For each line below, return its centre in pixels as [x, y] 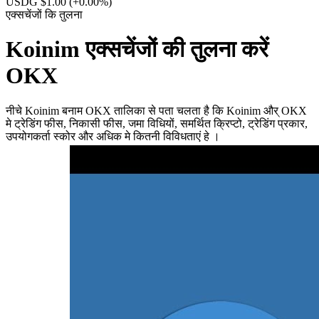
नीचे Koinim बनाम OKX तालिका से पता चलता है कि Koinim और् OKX [156, 110]
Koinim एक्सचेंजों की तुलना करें [137, 49]
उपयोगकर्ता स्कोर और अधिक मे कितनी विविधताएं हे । [113, 136]
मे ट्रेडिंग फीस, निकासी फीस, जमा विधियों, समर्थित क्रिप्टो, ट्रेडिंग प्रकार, [157, 123]
